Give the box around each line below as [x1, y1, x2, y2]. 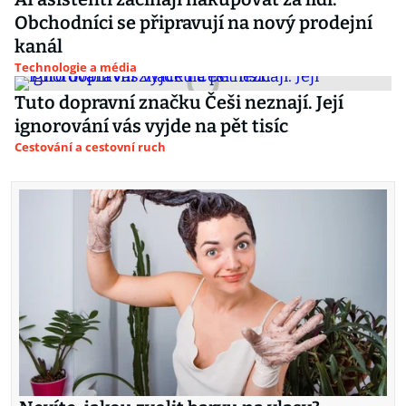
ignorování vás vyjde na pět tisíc [14, 115, 288, 137]
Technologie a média [14, 59, 137, 75]
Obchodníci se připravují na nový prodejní [14, 12, 372, 34]
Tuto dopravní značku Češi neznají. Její [14, 92, 343, 113]
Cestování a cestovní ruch [14, 139, 166, 155]
